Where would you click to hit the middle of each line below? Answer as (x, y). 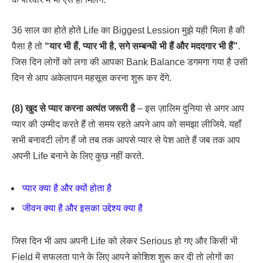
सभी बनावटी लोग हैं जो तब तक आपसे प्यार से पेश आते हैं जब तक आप (126, 140)
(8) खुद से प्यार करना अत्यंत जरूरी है (73, 108)
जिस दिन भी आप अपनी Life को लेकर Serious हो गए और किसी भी (125, 241)
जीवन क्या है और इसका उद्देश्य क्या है (82, 208)
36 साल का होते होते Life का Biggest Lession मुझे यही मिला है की (128, 31)
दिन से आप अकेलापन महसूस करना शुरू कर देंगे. (92, 78)
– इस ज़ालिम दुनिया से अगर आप (190, 108)
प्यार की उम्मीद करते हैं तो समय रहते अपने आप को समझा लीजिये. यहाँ (127, 124)
